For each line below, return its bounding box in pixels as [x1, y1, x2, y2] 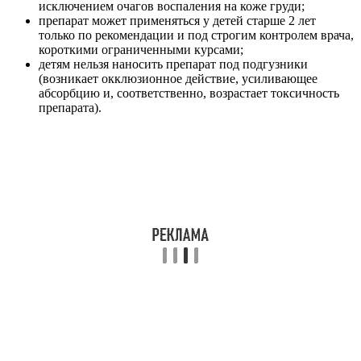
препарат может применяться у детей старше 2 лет [39, 14, 316, 28]
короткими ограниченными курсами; [39, 43, 243, 57]
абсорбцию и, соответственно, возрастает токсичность [39, 86, 339, 101]
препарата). [39, 101, 102, 115]
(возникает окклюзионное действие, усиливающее [39, 72, 317, 86]
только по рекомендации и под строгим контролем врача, [39, 28, 354, 43]
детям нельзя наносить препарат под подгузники [39, 57, 308, 72]
